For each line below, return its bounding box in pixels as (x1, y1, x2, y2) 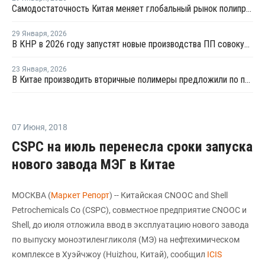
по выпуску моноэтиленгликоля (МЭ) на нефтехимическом (12, 235, 240, 244)
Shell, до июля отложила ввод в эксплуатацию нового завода (12, 220, 249, 230)
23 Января (12, 65, 47, 73)
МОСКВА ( (12, 190, 51, 200)
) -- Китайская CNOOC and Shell (109, 190, 228, 200)
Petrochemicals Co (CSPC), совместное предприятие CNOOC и (12, 205, 247, 215)
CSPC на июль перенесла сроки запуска (12, 138, 253, 155)
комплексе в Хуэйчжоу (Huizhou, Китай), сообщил (12, 250, 207, 259)
